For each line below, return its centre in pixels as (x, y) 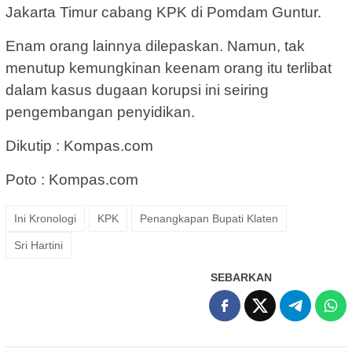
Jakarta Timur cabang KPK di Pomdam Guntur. (163, 12)
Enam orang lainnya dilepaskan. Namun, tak (155, 46)
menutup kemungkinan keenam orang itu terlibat (169, 68)
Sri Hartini (38, 245)
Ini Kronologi (45, 218)
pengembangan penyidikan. (100, 112)
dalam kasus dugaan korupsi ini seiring (137, 90)
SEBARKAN (241, 277)
